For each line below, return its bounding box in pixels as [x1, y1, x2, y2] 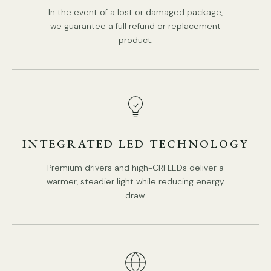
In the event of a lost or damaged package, [48, 6, 223, 18]
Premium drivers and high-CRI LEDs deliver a [47, 162, 224, 173]
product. [118, 34, 153, 45]
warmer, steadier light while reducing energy [47, 175, 224, 187]
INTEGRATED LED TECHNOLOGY [22, 135, 249, 151]
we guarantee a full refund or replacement [50, 20, 221, 31]
